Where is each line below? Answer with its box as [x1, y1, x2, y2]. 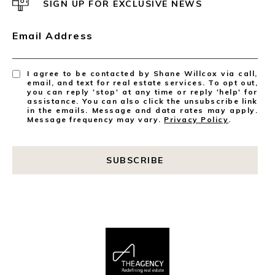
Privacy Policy [164, 114, 229, 124]
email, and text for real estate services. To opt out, [27, 77, 258, 87]
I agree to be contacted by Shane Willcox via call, [27, 68, 258, 78]
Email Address [12, 29, 93, 42]
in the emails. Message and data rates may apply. [27, 105, 258, 115]
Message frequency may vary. [27, 114, 165, 124]
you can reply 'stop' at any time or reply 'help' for [27, 87, 258, 96]
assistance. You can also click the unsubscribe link [27, 96, 258, 106]
